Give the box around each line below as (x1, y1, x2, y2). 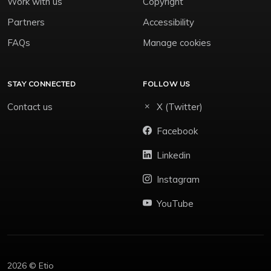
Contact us (7, 100, 53, 113)
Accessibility (143, 16, 194, 28)
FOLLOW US (143, 79, 191, 88)
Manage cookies (143, 36, 211, 48)
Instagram (157, 173, 200, 185)
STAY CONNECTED (7, 79, 76, 88)
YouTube (157, 197, 194, 209)
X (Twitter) (157, 100, 203, 113)
